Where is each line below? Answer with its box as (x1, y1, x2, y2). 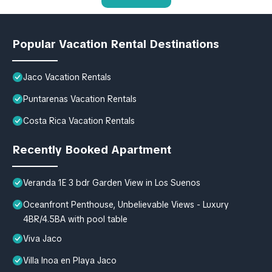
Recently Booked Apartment (12, 141, 171, 157)
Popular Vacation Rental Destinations (12, 36, 219, 52)
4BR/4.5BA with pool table (23, 213, 127, 225)
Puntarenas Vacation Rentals (23, 93, 137, 104)
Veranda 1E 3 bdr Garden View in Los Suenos (23, 177, 200, 188)
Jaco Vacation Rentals (23, 71, 111, 83)
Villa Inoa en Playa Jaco (23, 254, 117, 266)
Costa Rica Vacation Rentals (23, 115, 135, 126)
